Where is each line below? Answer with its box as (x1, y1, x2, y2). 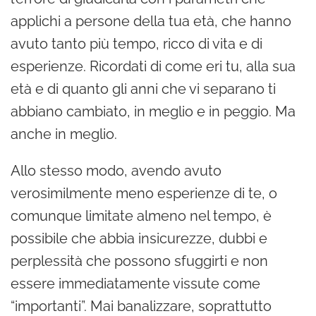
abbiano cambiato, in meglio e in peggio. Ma (11, 102, 296, 120)
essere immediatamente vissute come (11, 274, 260, 292)
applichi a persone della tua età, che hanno (11, 12, 291, 30)
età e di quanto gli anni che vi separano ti (11, 80, 276, 97)
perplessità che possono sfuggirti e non (11, 252, 268, 269)
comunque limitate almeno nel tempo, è (11, 207, 272, 224)
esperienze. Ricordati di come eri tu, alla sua (11, 57, 296, 75)
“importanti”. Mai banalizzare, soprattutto (11, 297, 272, 315)
